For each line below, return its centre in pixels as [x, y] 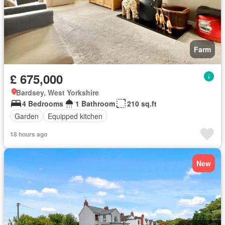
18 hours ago [29, 134]
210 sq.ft [142, 103]
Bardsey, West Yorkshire [58, 92]
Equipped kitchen [75, 116]
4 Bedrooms [43, 103]
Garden [27, 116]
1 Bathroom [95, 103]
